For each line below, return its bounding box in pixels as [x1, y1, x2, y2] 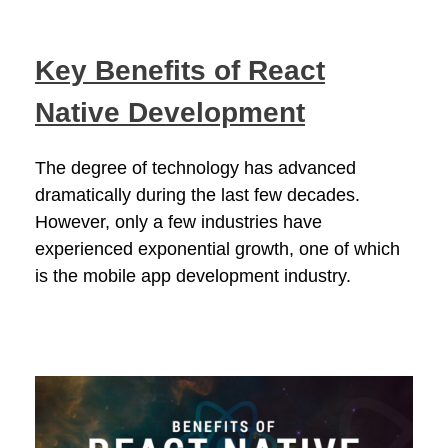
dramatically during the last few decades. [35, 185, 360, 206]
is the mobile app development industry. [35, 266, 351, 287]
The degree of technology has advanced [35, 158, 356, 179]
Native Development [35, 97, 305, 129]
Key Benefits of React [35, 55, 325, 87]
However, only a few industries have [35, 212, 322, 233]
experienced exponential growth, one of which [35, 239, 400, 260]
